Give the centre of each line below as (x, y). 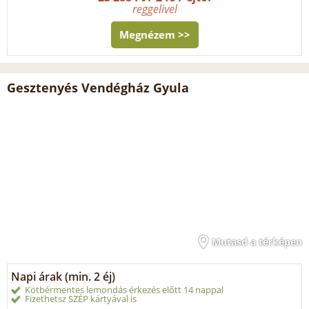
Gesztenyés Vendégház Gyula (98, 87)
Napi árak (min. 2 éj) (63, 276)
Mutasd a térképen (257, 241)
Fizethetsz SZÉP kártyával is (81, 298)
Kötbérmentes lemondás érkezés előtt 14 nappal (124, 289)
